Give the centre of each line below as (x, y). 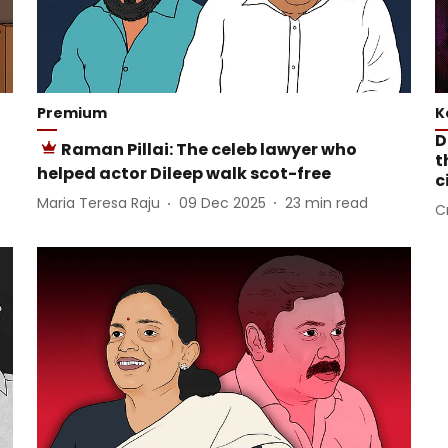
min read (336, 203)
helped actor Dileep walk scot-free (183, 173)
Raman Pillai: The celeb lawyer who (208, 149)
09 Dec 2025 (222, 203)
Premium (71, 112)
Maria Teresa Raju (98, 203)
